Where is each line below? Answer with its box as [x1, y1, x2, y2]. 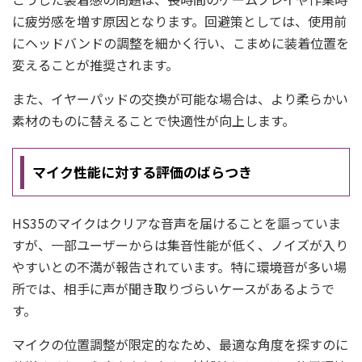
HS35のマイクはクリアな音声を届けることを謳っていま [12, 213, 341, 233]
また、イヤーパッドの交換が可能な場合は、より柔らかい [12, 89, 348, 108]
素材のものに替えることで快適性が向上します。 [12, 111, 295, 130]
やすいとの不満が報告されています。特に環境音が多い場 [12, 257, 347, 276]
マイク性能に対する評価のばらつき [32, 162, 252, 182]
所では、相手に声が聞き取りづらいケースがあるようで [12, 279, 335, 298]
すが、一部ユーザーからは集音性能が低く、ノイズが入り [12, 235, 348, 255]
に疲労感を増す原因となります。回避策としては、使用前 [12, 11, 347, 31]
